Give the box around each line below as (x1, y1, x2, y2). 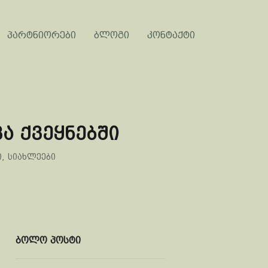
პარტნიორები (7, 29, 76, 41)
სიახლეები (8, 152, 56, 162)
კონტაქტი (147, 29, 195, 41)
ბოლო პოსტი (16, 234, 81, 246)
